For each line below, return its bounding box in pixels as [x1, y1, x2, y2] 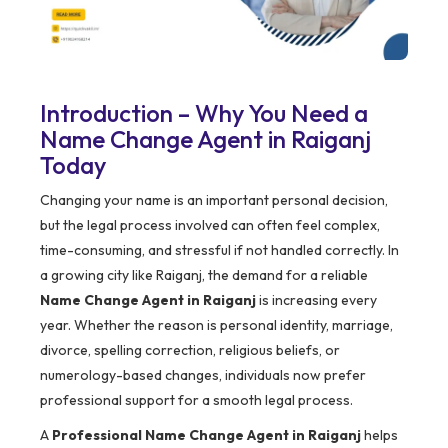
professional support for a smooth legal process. [40, 391, 353, 410]
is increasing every [256, 291, 377, 310]
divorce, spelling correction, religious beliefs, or [40, 341, 340, 360]
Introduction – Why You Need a [40, 98, 368, 129]
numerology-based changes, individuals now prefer [40, 366, 366, 385]
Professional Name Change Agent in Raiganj [52, 426, 361, 445]
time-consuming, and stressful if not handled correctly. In [40, 241, 399, 260]
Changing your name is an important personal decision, [40, 191, 388, 210]
